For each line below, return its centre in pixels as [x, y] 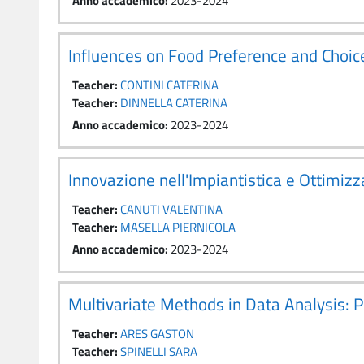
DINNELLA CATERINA [174, 103]
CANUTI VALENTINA [171, 209]
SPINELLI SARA [159, 351]
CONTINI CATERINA [169, 85]
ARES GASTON [157, 334]
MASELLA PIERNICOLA [178, 227]
